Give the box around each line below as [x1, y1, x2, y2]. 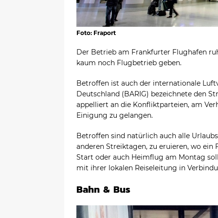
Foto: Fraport [76, 29, 116, 36]
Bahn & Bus [76, 182, 130, 197]
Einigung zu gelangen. [76, 111, 153, 120]
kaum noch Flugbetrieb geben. [76, 58, 182, 67]
